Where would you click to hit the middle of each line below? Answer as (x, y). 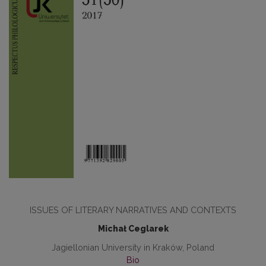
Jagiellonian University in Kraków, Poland (133, 248)
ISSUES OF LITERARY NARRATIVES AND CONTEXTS (133, 210)
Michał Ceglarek (133, 229)
